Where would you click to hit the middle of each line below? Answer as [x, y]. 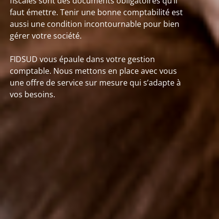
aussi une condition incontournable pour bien [95, 24]
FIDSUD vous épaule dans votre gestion [82, 59]
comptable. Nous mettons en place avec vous [93, 71]
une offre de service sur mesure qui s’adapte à [95, 83]
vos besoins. [33, 94]
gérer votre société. [46, 36]
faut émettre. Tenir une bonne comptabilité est [96, 12]
